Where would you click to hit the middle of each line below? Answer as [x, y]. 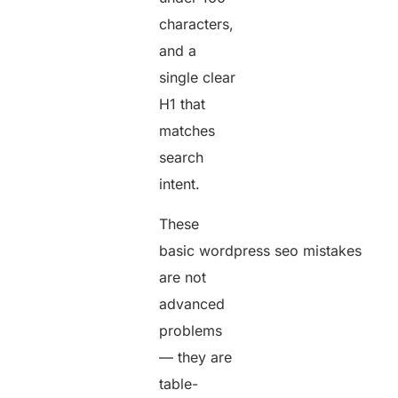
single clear [198, 78]
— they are [196, 357]
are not [183, 277]
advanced [192, 303]
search [182, 158]
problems [191, 330]
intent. [182, 184]
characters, [197, 24]
